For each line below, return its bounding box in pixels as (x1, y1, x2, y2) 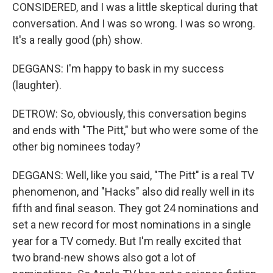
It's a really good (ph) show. (12, 34, 143, 46)
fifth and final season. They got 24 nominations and (12, 202, 258, 214)
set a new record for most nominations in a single (12, 218, 251, 231)
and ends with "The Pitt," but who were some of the (12, 124, 258, 136)
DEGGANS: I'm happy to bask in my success (12, 62, 224, 75)
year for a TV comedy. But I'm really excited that (12, 235, 241, 247)
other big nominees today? (12, 140, 141, 153)
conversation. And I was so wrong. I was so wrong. (12, 17, 255, 30)
